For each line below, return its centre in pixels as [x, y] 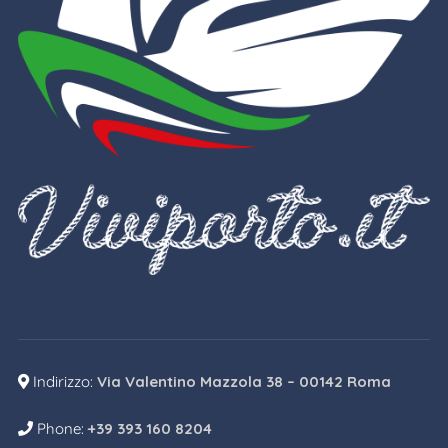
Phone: [60, 428]
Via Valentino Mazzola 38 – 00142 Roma [243, 381]
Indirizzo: [62, 381]
